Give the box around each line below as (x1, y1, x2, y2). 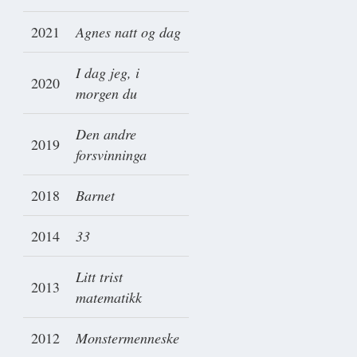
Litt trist (76, 266, 123, 286)
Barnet (76, 185, 115, 205)
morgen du (76, 83, 137, 103)
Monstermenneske (76, 328, 179, 347)
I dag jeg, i (76, 62, 139, 82)
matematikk (76, 287, 142, 307)
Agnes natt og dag (76, 22, 181, 41)
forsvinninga (76, 144, 147, 164)
